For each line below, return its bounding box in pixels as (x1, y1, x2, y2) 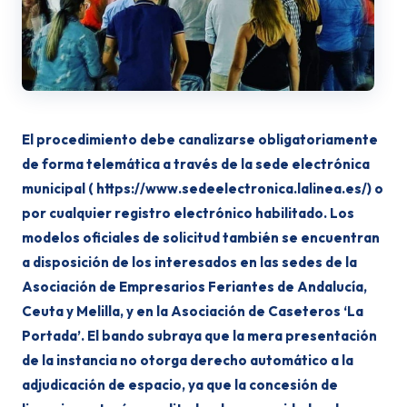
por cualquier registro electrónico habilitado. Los (22, 204, 354, 222)
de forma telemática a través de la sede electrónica (22, 155, 370, 173)
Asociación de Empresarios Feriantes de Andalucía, (22, 278, 367, 295)
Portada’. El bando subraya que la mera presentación (22, 327, 377, 344)
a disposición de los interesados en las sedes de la (22, 253, 357, 271)
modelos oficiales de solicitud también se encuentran (22, 229, 380, 246)
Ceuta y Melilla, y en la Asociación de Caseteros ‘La (22, 303, 363, 320)
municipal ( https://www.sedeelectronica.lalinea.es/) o (22, 180, 383, 197)
